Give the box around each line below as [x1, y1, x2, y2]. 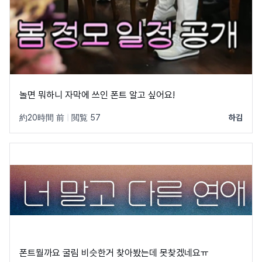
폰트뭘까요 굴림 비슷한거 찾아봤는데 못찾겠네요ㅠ [160, 247, 209, 258]
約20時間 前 [19, 112, 64, 122]
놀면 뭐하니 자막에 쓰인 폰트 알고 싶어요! [19, 89, 175, 101]
